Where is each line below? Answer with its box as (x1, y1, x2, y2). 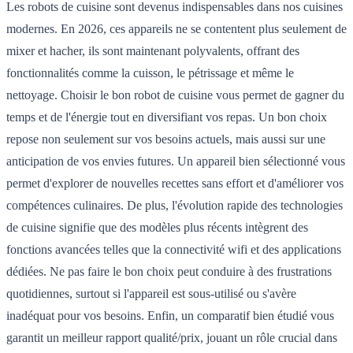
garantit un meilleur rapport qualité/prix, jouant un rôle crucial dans (6, 330, 337, 344)
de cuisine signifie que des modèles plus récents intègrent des (6, 220, 308, 234)
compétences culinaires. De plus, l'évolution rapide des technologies (6, 198, 343, 212)
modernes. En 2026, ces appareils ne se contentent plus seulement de (6, 21, 347, 35)
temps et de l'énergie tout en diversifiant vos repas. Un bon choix (6, 110, 327, 124)
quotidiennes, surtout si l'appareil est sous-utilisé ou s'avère (6, 286, 296, 300)
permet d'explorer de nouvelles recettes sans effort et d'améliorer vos (6, 176, 344, 190)
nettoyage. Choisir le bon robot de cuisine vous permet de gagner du (6, 87, 344, 102)
